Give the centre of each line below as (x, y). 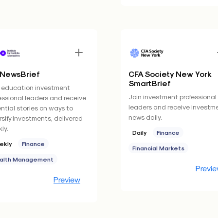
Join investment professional (173, 97)
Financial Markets (158, 148)
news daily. (145, 117)
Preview (67, 179)
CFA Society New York (170, 74)
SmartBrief (150, 83)
